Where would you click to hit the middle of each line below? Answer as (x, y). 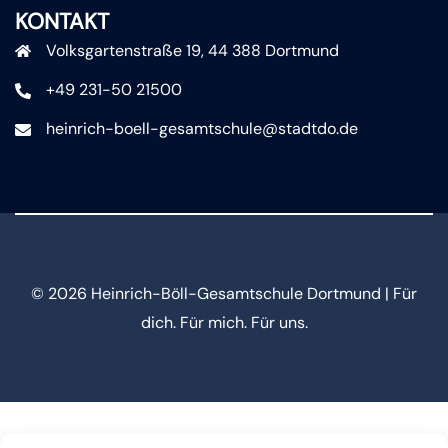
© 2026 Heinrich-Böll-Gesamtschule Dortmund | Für (224, 293)
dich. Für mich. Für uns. (224, 322)
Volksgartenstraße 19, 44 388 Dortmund (192, 50)
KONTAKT (62, 21)
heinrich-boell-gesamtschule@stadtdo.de (202, 128)
